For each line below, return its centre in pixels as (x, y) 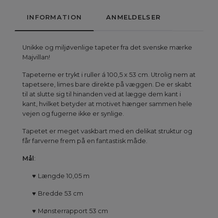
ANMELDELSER (134, 17)
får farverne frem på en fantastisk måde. (85, 141)
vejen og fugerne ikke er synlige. (73, 113)
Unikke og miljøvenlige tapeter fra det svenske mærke (107, 47)
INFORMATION (54, 17)
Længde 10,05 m (64, 176)
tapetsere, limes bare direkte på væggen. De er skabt (107, 84)
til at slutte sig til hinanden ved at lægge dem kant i (102, 94)
